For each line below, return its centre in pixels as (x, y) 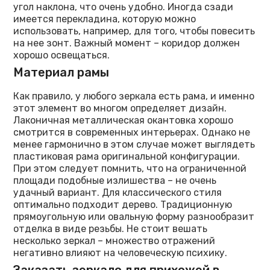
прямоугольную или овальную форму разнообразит (134, 217)
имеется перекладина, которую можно (105, 19)
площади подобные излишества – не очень (115, 181)
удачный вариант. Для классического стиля (118, 193)
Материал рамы (61, 73)
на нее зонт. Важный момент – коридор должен (127, 43)
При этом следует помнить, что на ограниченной (130, 169)
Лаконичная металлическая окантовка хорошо (124, 121)
